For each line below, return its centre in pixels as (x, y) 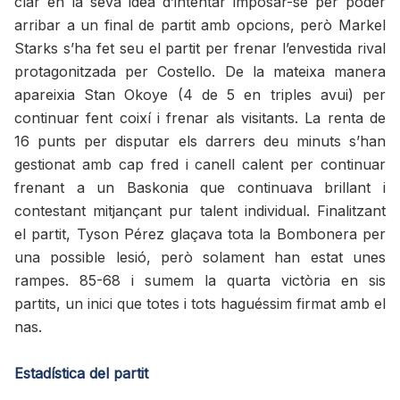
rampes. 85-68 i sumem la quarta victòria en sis (200, 281)
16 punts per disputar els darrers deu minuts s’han (200, 142)
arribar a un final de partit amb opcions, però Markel (200, 25)
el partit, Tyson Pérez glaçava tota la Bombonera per (200, 234)
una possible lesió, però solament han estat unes (200, 258)
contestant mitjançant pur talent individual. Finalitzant (200, 211)
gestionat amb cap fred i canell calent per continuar (200, 165)
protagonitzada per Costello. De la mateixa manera (200, 72)
